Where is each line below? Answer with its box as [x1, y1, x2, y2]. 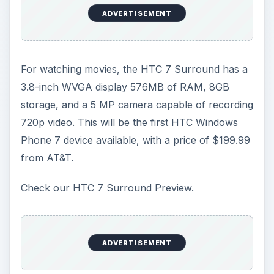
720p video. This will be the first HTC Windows [20, 116, 238, 129]
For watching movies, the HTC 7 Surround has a [20, 63, 248, 76]
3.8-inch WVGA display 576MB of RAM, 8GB [20, 81, 229, 94]
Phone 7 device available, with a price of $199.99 [20, 134, 250, 147]
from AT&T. [20, 152, 73, 165]
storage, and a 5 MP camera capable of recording [20, 98, 253, 111]
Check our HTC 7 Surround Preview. [20, 182, 194, 194]
